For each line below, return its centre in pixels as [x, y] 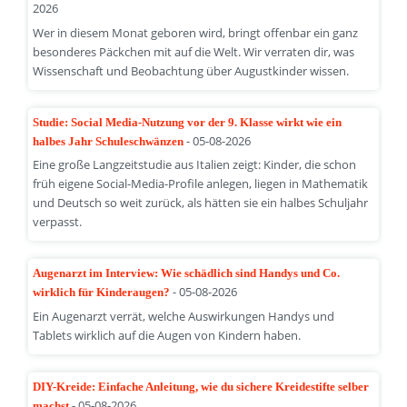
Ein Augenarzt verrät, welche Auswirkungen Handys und [183, 316]
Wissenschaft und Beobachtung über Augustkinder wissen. [190, 70]
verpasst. [57, 222]
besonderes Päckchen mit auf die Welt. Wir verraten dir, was [193, 51]
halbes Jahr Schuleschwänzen [109, 141]
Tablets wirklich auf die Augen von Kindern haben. [166, 335]
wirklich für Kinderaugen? [102, 293]
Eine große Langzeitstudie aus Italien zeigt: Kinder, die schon [194, 165]
